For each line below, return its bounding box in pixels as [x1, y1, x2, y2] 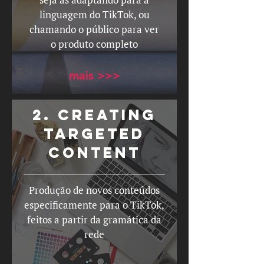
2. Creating [32, 105, 156, 124]
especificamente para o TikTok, [24, 198, 164, 212]
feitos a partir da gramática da [27, 213, 161, 226]
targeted [44, 124, 145, 143]
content [48, 143, 141, 162]
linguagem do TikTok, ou [39, 8, 150, 21]
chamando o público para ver [29, 22, 159, 36]
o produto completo [51, 37, 138, 51]
